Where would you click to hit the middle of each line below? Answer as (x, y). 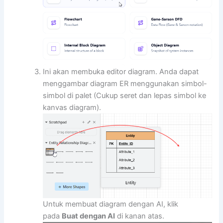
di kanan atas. (140, 216)
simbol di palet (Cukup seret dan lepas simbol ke (125, 96)
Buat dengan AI (89, 216)
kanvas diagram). (72, 108)
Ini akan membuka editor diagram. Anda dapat (121, 72)
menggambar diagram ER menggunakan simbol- (125, 84)
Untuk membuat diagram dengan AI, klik (111, 204)
